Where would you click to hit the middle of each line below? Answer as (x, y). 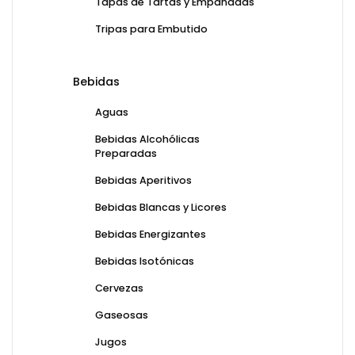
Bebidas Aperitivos (143, 181)
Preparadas (126, 154)
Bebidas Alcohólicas (147, 139)
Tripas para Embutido (151, 29)
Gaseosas (122, 315)
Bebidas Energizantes (151, 235)
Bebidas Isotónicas (145, 261)
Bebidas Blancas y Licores (161, 208)
